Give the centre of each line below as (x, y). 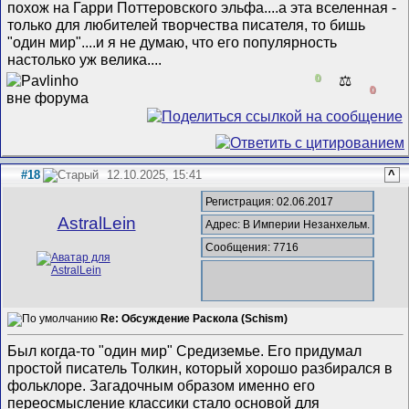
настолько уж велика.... (85, 59)
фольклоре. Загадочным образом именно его (162, 386)
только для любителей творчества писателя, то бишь (187, 24)
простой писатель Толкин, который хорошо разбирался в (200, 368)
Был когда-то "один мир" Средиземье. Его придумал (185, 351)
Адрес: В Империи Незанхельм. (288, 224)
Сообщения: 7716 (252, 247)
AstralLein (96, 224)
